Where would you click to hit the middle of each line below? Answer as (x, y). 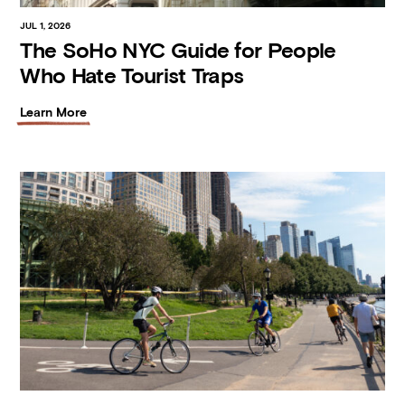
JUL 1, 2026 (46, 25)
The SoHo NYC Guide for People (178, 50)
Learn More (54, 112)
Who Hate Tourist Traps (132, 75)
